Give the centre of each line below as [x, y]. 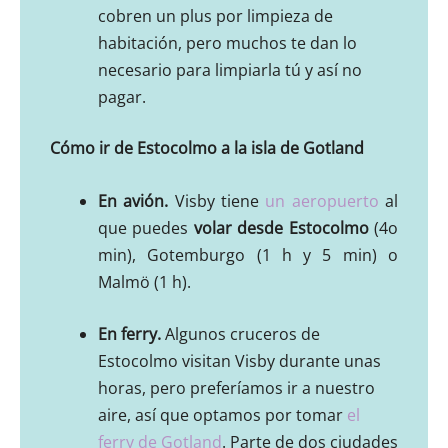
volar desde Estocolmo [281, 227]
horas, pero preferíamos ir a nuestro [236, 388]
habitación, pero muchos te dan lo [227, 43]
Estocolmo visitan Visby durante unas [239, 361]
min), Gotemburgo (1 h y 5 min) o [248, 254]
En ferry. [131, 334]
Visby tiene [220, 200]
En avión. [136, 200]
